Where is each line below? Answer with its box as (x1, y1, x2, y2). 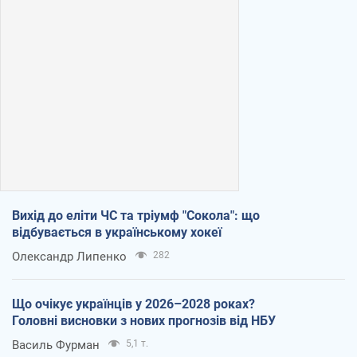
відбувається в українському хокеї (12, 225, 222, 241)
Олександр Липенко (12, 249, 127, 265)
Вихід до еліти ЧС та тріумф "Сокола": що (12, 208, 260, 224)
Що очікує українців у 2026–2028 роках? (12, 296, 255, 312)
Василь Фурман (12, 338, 100, 353)
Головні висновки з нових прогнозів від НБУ (12, 313, 276, 329)
